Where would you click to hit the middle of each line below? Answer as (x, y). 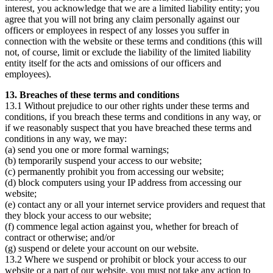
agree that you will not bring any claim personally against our (122, 19)
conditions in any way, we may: (66, 138)
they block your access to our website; (78, 215)
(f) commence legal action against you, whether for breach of (122, 226)
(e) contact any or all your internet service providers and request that (135, 204)
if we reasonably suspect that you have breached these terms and (128, 127)
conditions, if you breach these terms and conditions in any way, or (133, 116)
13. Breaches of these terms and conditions (92, 94)
